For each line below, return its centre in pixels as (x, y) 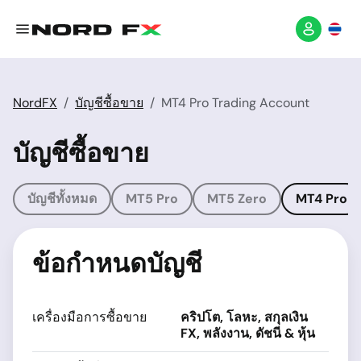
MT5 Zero (237, 199)
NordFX (35, 103)
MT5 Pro (152, 199)
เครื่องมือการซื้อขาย (89, 317)
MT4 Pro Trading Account (235, 103)
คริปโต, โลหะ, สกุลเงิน (244, 317)
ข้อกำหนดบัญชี (117, 263)
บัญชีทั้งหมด (62, 199)
